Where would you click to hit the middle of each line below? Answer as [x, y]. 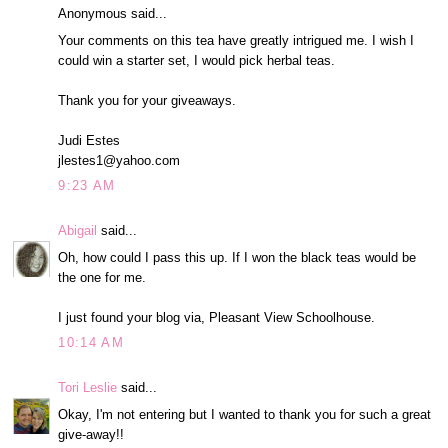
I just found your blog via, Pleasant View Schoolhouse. [217, 317]
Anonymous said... [113, 14]
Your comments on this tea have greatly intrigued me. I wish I [236, 40]
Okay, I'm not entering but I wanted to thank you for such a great [245, 414]
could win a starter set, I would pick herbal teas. [197, 60]
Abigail [78, 231]
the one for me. [102, 277]
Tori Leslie [88, 388]
